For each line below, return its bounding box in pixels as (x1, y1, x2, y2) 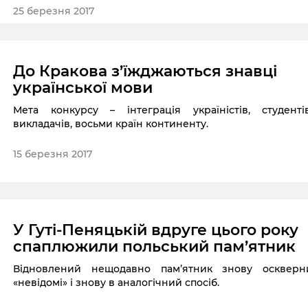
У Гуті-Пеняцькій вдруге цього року (13, 221, 299, 240)
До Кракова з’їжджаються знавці (13, 61, 278, 80)
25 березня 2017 (13, 4, 95, 17)
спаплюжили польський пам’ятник (13, 237, 296, 256)
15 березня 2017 (13, 147, 93, 160)
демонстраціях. (13, 11, 93, 24)
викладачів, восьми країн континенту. (13, 117, 209, 130)
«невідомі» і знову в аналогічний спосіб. (13, 276, 220, 289)
